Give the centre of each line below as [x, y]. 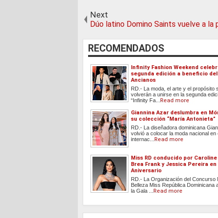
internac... [143, 139]
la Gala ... [142, 191]
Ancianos [143, 80]
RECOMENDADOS [126, 48]
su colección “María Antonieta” [173, 119]
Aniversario [146, 170]
